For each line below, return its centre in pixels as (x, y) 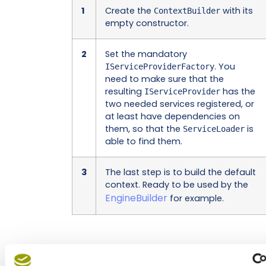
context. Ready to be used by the (176, 184)
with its (236, 10)
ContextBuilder (187, 10)
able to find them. (143, 141)
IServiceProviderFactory (159, 66)
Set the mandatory (146, 54)
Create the (129, 10)
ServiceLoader (213, 129)
